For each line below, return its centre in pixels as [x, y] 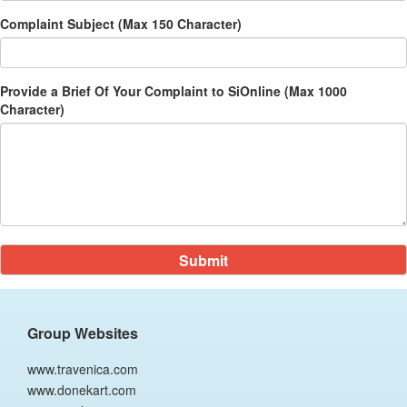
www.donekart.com [82, 390]
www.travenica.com [83, 369]
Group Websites [83, 333]
